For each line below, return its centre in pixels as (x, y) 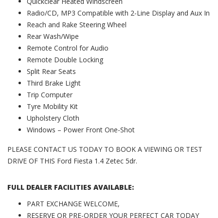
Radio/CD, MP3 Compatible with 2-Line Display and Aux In (118, 13)
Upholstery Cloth (53, 118)
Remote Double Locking (65, 59)
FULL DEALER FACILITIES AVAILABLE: (71, 187)
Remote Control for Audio (68, 48)
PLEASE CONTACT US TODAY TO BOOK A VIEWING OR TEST (105, 149)
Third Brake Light (54, 83)
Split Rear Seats (51, 71)
